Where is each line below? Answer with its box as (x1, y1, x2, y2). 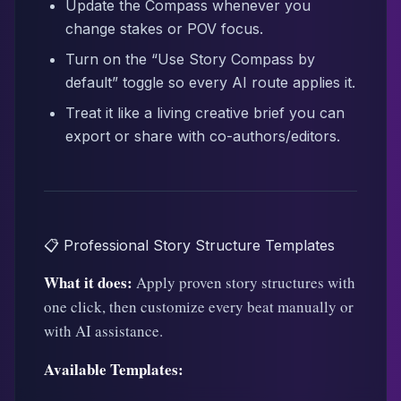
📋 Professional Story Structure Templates (44, 236, 335, 254)
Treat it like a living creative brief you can (65, 104, 345, 122)
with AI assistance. (44, 320, 163, 341)
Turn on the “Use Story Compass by (65, 50, 315, 68)
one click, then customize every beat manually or (44, 296, 354, 317)
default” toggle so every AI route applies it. (65, 73, 355, 91)
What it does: (44, 271, 132, 294)
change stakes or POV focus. (65, 20, 263, 38)
